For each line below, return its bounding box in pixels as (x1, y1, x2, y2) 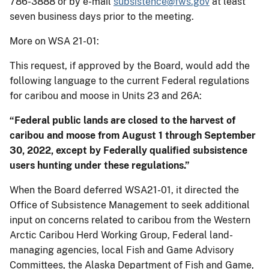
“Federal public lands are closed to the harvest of (10, 114, 235, 126)
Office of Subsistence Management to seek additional (10, 199, 250, 211)
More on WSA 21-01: (10, 35, 99, 47)
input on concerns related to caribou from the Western (10, 214, 250, 226)
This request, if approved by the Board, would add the (10, 59, 250, 71)
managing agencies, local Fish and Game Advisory (10, 244, 234, 256)
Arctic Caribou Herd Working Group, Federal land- (10, 229, 233, 241)
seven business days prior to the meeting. (10, 10, 194, 22)
